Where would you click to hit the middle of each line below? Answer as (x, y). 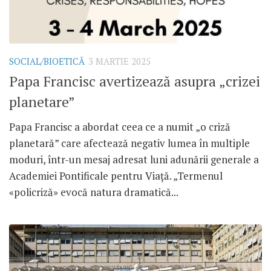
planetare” (42, 102)
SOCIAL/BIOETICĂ (47, 61)
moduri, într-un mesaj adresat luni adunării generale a (134, 160)
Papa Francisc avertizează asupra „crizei (135, 82)
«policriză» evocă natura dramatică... (94, 192)
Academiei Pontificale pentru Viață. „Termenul (116, 176)
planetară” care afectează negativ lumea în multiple (129, 143)
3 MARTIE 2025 (119, 61)
